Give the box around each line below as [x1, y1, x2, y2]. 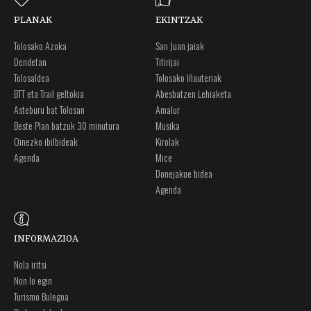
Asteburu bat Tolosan [14, 102, 85, 117]
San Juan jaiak [155, 38, 204, 53]
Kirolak [155, 134, 179, 149]
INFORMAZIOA [14, 233, 78, 245]
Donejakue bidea [155, 166, 212, 181]
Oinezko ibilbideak [14, 134, 78, 149]
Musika [155, 118, 180, 133]
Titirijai [155, 54, 179, 69]
